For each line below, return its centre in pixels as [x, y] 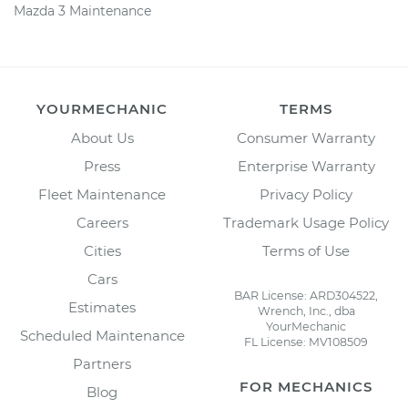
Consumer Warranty [306, 138]
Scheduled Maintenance [102, 336]
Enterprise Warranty [306, 166]
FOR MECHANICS [306, 387]
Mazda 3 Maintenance [82, 11]
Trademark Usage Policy [306, 223]
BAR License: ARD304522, [306, 296]
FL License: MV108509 [306, 342]
